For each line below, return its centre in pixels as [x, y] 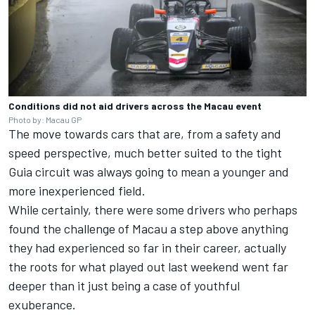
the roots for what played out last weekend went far [148, 266]
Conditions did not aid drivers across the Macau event [135, 105]
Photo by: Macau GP [45, 119]
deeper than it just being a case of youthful [124, 285]
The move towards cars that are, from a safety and [145, 133]
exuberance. [42, 304]
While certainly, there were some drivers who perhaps [153, 209]
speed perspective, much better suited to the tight [145, 152]
